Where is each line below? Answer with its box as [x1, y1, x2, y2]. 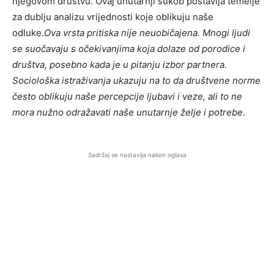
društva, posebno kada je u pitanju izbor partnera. [12, 59, 227, 71]
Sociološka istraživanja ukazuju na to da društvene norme [12, 75, 261, 87]
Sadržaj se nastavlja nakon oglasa [87, 151, 187, 159]
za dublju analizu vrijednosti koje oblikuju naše [12, 11, 213, 23]
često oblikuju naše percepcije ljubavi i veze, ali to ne [12, 91, 242, 103]
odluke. [12, 27, 44, 39]
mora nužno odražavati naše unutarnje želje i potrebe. [12, 106, 245, 119]
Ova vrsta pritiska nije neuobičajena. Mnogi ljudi [44, 27, 250, 39]
